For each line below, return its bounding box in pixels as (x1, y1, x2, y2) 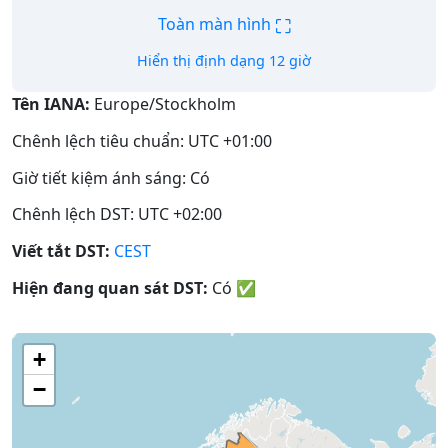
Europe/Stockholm (90, 93, 236, 115)
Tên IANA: (12, 93, 90, 115)
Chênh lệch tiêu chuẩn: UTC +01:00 (12, 129, 272, 152)
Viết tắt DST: (12, 240, 110, 263)
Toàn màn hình (157, 13, 275, 36)
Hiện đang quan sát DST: (12, 276, 208, 299)
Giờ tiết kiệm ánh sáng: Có (12, 166, 210, 189)
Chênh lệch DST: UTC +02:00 (12, 203, 222, 226)
